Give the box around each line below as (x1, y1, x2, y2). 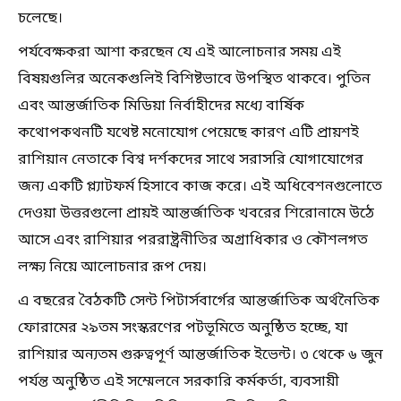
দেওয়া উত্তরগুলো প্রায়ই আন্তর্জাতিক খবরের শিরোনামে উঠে (18, 203, 374, 224)
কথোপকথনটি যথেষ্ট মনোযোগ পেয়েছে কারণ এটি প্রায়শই (18, 123, 359, 143)
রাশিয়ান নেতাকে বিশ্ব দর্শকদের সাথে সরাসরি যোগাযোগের (18, 149, 363, 170)
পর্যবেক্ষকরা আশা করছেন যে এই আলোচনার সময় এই (18, 42, 341, 63)
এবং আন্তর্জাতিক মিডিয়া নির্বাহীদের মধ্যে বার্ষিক (18, 96, 304, 116)
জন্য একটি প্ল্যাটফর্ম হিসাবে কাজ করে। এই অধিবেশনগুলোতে (18, 176, 382, 197)
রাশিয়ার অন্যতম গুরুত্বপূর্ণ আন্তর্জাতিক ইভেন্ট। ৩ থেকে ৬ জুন (18, 345, 383, 365)
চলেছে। (18, 8, 63, 29)
